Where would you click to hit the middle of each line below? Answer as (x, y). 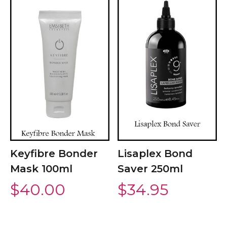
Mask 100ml (41, 169)
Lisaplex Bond (155, 154)
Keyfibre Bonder (54, 154)
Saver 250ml (150, 169)
